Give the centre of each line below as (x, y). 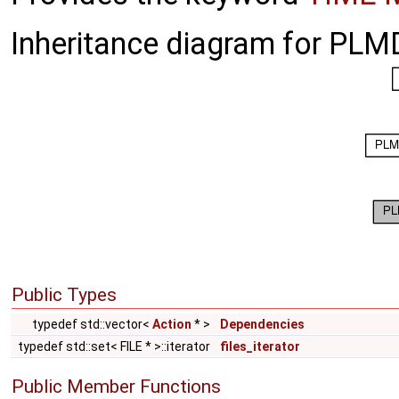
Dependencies (262, 324)
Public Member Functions (116, 387)
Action (172, 324)
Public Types (64, 295)
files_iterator (260, 346)
